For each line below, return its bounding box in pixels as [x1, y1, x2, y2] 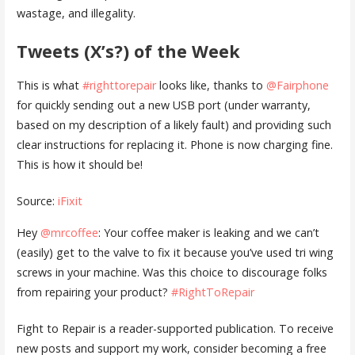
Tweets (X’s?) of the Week [16, 40, 240, 63]
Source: [16, 193, 58, 209]
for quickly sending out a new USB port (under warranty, [16, 97, 311, 113]
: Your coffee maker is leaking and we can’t [97, 224, 319, 240]
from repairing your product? [16, 284, 171, 300]
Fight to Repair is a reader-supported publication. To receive [16, 321, 334, 337]
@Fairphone [265, 77, 329, 93]
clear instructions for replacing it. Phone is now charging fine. [16, 136, 333, 152]
